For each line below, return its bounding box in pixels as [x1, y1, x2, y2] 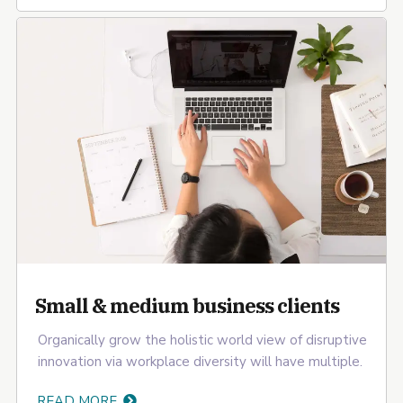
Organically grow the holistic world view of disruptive [38, 330, 367, 349]
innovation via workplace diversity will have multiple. [38, 352, 363, 371]
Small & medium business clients [35, 291, 339, 318]
